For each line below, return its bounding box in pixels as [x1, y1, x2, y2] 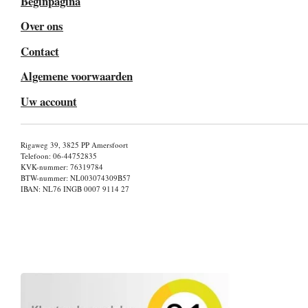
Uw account [21, 92, 77, 110]
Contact [21, 42, 59, 60]
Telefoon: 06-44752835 [21, 150, 97, 161]
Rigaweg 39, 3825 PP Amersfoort [21, 139, 128, 150]
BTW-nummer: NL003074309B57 [21, 172, 131, 183]
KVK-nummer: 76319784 [21, 161, 103, 172]
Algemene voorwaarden [21, 67, 133, 85]
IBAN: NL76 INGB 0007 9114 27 [21, 183, 129, 194]
